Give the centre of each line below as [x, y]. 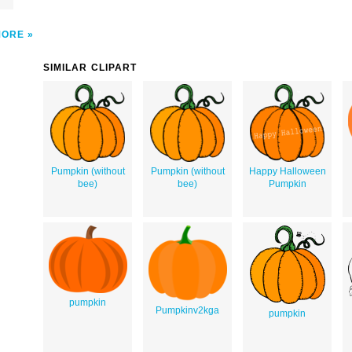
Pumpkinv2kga [187, 310]
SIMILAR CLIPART [90, 67]
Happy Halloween [287, 171]
